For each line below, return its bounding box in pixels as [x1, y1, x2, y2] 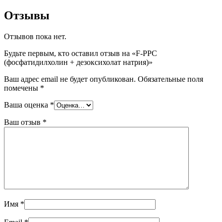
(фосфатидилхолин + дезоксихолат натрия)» [4, 57, 153, 66]
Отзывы [4, 8, 50, 22]
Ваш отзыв [4, 117, 43, 126]
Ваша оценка [4, 100, 50, 109]
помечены [4, 83, 40, 92]
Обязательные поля [138, 74, 203, 83]
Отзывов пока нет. [4, 32, 66, 41]
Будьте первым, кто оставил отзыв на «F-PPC [4, 49, 157, 57]
